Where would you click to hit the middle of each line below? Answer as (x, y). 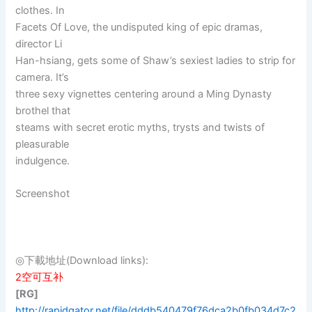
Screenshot (43, 194)
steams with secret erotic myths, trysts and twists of (140, 127)
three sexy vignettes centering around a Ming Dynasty (144, 94)
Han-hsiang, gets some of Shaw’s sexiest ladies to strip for (156, 61)
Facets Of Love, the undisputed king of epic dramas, (139, 27)
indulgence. (43, 161)
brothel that (43, 111)
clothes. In (40, 10)
